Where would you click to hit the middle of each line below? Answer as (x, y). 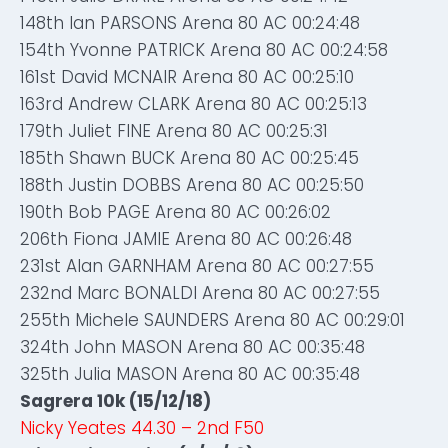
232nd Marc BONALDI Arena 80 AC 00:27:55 (200, 293)
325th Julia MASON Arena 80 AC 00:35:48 (190, 374)
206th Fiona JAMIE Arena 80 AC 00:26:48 (186, 239)
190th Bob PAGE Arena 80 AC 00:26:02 (175, 212)
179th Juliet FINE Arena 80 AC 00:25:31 (174, 131)
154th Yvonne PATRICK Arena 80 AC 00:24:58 (204, 50)
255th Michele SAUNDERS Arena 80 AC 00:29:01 (212, 320)
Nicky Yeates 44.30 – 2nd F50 (142, 428)
